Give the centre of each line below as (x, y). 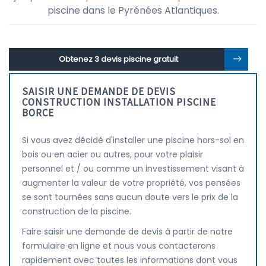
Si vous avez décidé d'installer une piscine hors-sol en (133, 140)
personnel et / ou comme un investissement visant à (133, 169)
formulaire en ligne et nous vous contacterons (119, 246)
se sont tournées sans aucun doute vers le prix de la (130, 197)
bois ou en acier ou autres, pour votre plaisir (113, 154)
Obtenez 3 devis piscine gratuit (118, 59)
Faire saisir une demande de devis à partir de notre (127, 232)
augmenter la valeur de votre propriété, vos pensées (131, 183)
